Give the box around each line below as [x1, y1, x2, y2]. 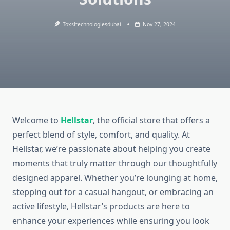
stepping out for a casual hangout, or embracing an [12, 186, 214, 198]
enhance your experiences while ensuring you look [12, 215, 209, 227]
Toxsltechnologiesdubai [63, 21, 122, 28]
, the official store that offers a [93, 114, 210, 126]
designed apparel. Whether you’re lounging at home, [12, 172, 218, 184]
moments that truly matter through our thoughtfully [12, 158, 217, 169]
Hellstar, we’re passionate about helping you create [12, 143, 210, 155]
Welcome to [12, 114, 61, 126]
